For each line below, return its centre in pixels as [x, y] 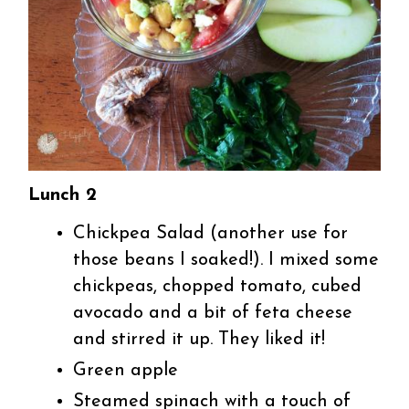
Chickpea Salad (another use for [211, 233]
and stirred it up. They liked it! [199, 339]
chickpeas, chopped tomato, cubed [218, 286]
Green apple [126, 370]
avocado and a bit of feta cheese [213, 313]
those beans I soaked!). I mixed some [226, 260]
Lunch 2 [63, 195]
